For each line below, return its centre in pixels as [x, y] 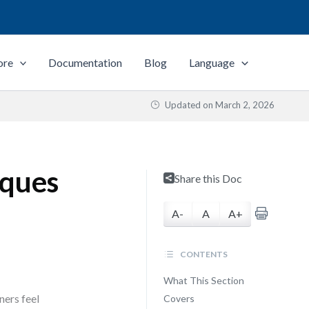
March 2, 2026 [245, 105]
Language [212, 62]
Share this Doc [208, 178]
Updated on [189, 105]
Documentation [86, 62]
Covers [179, 298]
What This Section [203, 280]
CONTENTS [203, 254]
